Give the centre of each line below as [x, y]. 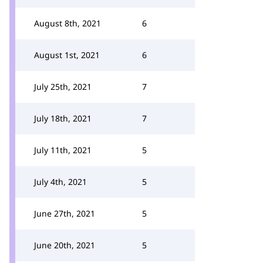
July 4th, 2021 [60, 182]
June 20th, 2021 [65, 245]
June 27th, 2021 [65, 213]
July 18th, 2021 [63, 118]
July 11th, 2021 [63, 150]
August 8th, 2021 [68, 23]
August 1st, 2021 [67, 55]
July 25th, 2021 [63, 87]
